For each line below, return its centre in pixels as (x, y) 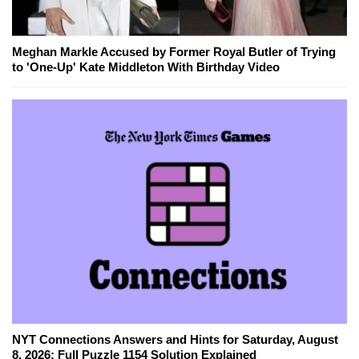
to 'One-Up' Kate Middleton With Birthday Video (146, 67)
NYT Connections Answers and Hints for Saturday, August (175, 340)
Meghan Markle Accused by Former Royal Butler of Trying (174, 52)
